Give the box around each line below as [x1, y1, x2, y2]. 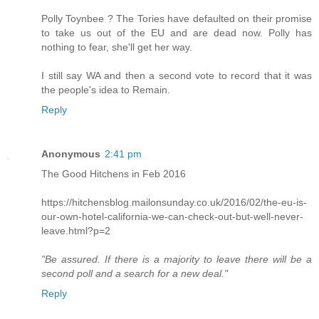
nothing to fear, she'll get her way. [41, 41, 192, 53]
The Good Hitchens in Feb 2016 [41, 167, 186, 179]
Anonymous [41, 147, 100, 159]
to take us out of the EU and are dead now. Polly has [41, 26, 312, 38]
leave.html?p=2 [41, 224, 110, 236]
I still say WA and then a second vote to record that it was [41, 69, 312, 81]
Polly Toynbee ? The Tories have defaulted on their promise [41, 12, 312, 24]
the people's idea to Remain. [41, 83, 170, 95]
